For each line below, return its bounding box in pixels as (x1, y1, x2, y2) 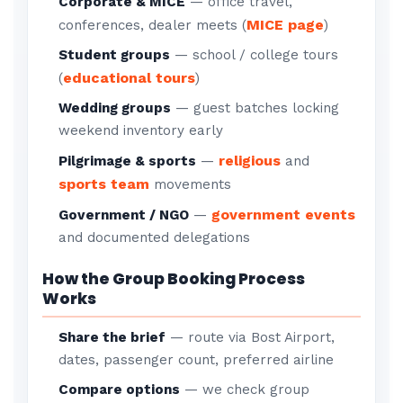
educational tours (63, 69, 196, 86)
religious (219, 152, 282, 169)
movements (149, 176, 232, 193)
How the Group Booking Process (42, 268, 305, 290)
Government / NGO (58, 207, 190, 223)
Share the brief (58, 329, 166, 345)
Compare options (58, 381, 181, 398)
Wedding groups (58, 100, 172, 116)
